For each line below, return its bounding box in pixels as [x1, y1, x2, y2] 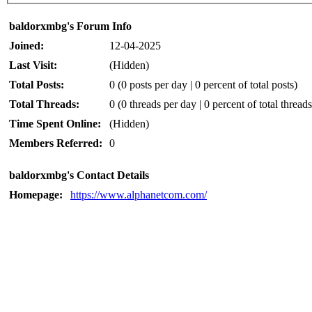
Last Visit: [9, 58, 57, 71]
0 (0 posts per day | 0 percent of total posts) [109, 78, 297, 91]
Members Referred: [9, 136, 102, 149]
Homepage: [9, 188, 63, 201]
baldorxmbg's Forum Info [9, 19, 132, 32]
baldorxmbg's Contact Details [9, 169, 149, 181]
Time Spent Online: [9, 117, 101, 130]
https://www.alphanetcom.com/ [70, 188, 207, 201]
